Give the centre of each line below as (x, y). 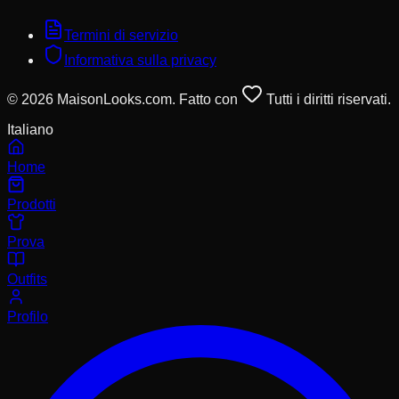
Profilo (28, 316)
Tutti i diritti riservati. (329, 99)
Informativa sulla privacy (140, 60)
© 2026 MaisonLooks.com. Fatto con (122, 99)
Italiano (30, 129)
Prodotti (32, 204)
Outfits (27, 279)
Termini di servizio (121, 35)
